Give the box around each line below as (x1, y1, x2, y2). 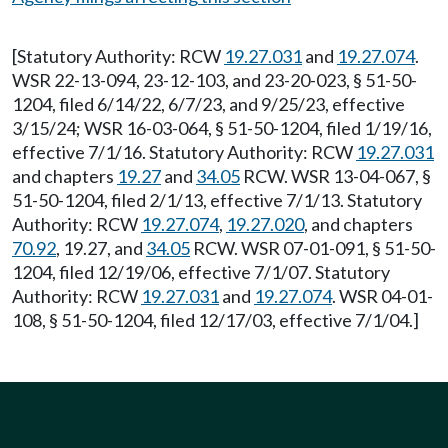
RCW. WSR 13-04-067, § (240, 165, 431, 187)
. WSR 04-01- (332, 285, 433, 307)
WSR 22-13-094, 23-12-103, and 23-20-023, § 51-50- (12, 69, 417, 91)
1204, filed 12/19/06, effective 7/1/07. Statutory (12, 261, 390, 283)
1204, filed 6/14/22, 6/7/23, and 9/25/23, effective (12, 93, 405, 115)
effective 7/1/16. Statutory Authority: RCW (12, 141, 356, 163)
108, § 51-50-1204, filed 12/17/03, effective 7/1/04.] (12, 309, 419, 331)
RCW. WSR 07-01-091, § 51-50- (190, 237, 436, 259)
